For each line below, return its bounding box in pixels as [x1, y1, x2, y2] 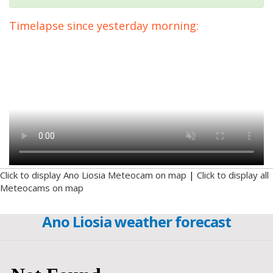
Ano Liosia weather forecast [42, 211, 231, 232]
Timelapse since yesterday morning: [9, 18, 199, 34]
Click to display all [197, 169, 269, 182]
